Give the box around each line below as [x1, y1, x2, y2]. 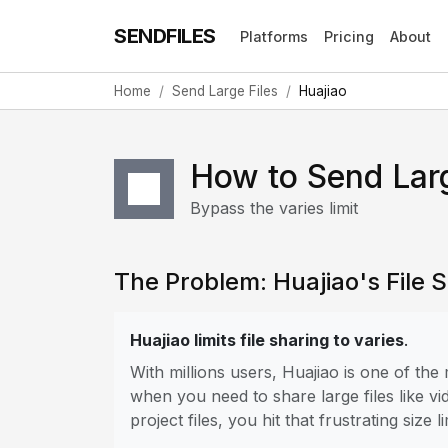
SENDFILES [114, 24, 216, 48]
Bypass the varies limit [190, 198, 358, 218]
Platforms [239, 27, 308, 45]
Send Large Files [172, 83, 278, 99]
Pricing [323, 27, 374, 45]
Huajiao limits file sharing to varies [130, 330, 404, 350]
